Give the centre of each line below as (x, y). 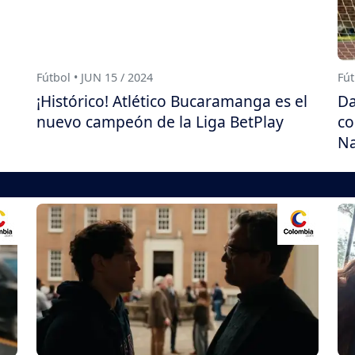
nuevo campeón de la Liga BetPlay (160, 121)
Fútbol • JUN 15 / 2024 (95, 77)
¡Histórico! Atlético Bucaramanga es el (172, 101)
